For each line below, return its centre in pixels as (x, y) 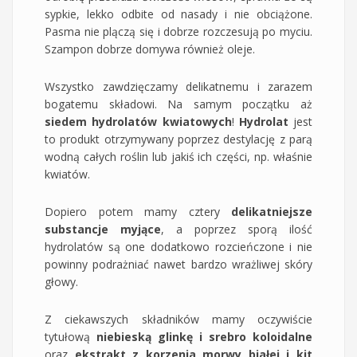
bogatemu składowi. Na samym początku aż (178, 104)
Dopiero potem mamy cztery (138, 211)
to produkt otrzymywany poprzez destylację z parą (178, 139)
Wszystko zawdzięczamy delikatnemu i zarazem (178, 86)
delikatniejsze (272, 211)
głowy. (61, 281)
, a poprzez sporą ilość (237, 229)
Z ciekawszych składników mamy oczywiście (178, 319)
